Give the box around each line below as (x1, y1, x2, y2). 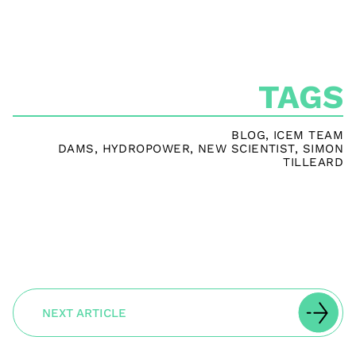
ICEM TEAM (273, 128, 343, 142)
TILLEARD (283, 155, 343, 169)
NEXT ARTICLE (42, 305, 126, 320)
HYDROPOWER (102, 141, 191, 156)
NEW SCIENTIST (197, 141, 295, 156)
